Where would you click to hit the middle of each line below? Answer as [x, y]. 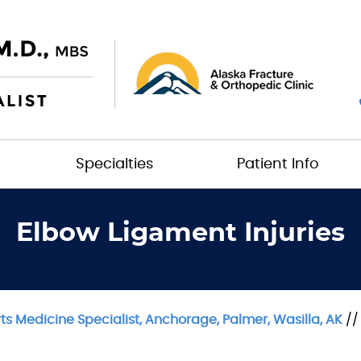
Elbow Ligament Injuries [180, 233]
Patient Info [278, 164]
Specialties [114, 164]
